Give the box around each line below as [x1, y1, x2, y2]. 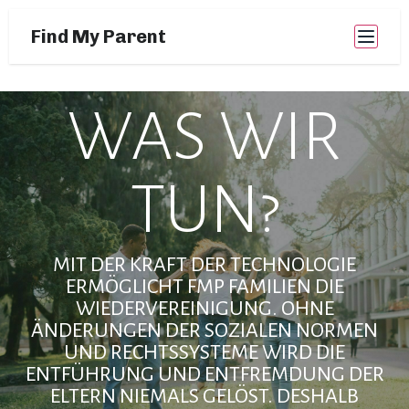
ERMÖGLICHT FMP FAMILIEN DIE [65, 276, 344, 298]
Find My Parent [31, 26, 166, 47]
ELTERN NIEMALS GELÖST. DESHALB [50, 385, 359, 407]
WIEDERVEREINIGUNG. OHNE [75, 298, 334, 320]
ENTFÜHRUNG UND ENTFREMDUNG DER [25, 363, 384, 385]
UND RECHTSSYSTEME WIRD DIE [64, 341, 345, 363]
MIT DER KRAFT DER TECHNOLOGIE [53, 254, 356, 276]
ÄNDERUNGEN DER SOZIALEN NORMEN [31, 320, 378, 341]
